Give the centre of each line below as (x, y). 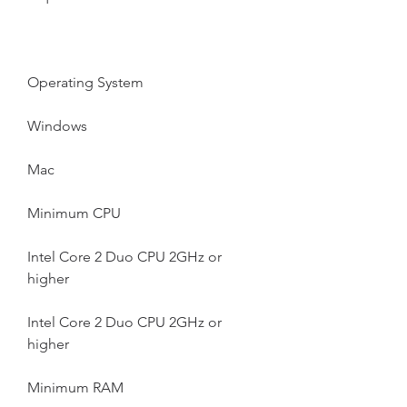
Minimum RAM (75, 387)
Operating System (85, 82)
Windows (57, 126)
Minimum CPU (74, 213)
